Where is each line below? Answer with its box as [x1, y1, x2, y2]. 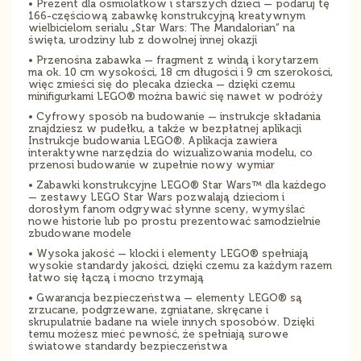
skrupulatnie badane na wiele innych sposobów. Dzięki [28, 316, 314, 329]
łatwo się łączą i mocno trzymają [28, 272, 204, 284]
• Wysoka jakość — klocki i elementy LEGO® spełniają [28, 247, 309, 260]
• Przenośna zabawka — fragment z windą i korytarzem [28, 54, 318, 67]
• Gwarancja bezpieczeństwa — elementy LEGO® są [28, 292, 302, 305]
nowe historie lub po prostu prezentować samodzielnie [28, 215, 321, 228]
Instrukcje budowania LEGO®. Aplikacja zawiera [28, 135, 277, 147]
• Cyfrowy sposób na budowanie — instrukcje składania [28, 110, 321, 123]
